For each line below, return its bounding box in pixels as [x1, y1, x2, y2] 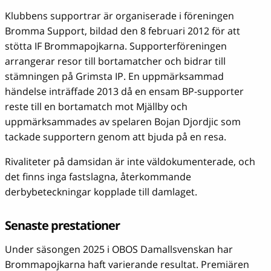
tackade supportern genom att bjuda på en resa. [5, 129, 226, 143]
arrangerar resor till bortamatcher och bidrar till [5, 54, 226, 68]
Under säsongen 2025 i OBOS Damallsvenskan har [5, 242, 233, 256]
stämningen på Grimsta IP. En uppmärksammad [5, 69, 224, 83]
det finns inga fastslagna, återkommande [5, 169, 191, 183]
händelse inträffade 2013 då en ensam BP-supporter [5, 84, 244, 98]
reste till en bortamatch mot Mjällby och [5, 99, 188, 113]
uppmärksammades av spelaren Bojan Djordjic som [5, 114, 241, 128]
